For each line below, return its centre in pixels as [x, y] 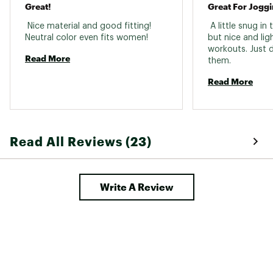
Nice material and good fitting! [88, 26]
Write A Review [136, 186]
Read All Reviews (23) [81, 141]
